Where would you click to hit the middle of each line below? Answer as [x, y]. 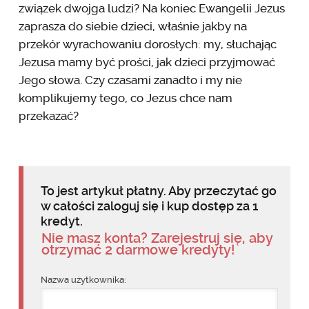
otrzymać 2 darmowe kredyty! [138, 249]
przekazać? [48, 116]
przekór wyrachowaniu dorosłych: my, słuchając [147, 44]
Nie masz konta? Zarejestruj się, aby [157, 238]
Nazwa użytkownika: [83, 279]
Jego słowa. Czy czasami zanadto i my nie [130, 80]
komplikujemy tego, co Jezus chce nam [125, 98]
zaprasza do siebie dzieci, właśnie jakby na [132, 26]
